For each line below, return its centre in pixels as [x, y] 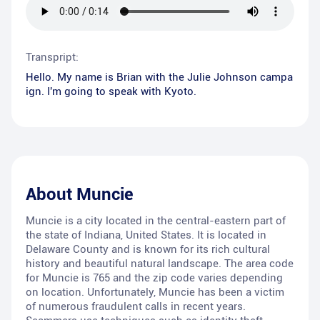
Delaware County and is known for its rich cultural [148, 250]
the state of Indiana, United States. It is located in [146, 235]
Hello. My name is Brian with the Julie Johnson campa [159, 77]
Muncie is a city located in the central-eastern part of [156, 221]
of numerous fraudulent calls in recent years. [136, 307]
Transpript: [52, 57]
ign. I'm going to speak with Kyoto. [111, 92]
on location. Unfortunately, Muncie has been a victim [155, 292]
